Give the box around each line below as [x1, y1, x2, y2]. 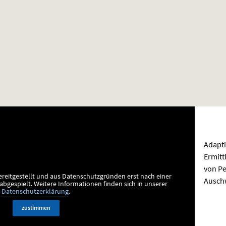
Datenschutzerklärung [2, 187, 69, 196]
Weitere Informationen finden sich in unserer [34, 180, 168, 189]
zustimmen [21, 204, 50, 212]
